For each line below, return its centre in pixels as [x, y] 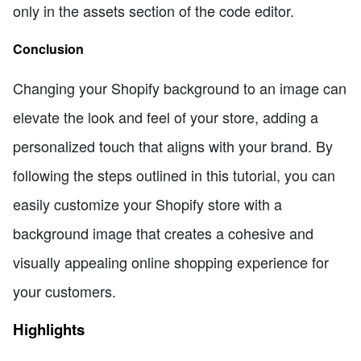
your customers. [64, 291]
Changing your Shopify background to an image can [180, 88]
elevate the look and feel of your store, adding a [166, 117]
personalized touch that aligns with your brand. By [173, 146]
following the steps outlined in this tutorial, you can [174, 175]
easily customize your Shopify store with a [147, 204]
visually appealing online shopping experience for [171, 262]
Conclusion [48, 49]
